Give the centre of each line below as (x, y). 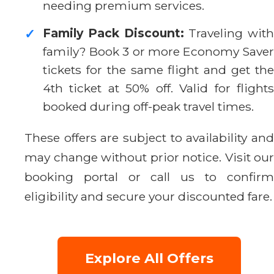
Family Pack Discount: (113, 33)
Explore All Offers (149, 258)
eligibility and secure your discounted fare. (148, 196)
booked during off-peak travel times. (148, 106)
